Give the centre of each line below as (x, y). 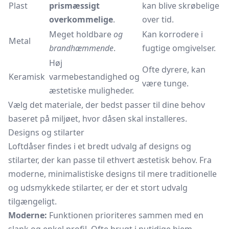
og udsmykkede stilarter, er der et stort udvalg (98, 188)
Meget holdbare (81, 34)
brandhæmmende (81, 48)
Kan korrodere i (173, 34)
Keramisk (27, 77)
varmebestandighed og (94, 77)
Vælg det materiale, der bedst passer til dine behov (107, 105)
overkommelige (81, 19)
